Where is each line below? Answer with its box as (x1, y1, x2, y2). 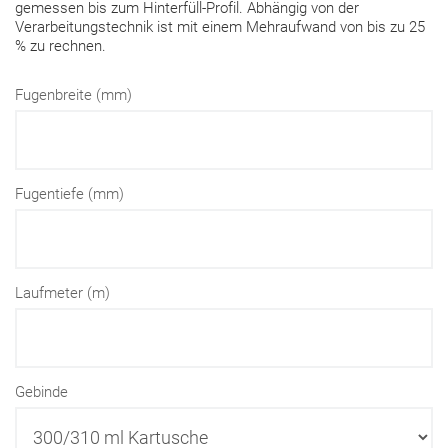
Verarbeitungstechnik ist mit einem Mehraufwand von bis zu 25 (15, 18, 425, 36)
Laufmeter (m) (15, 284, 110, 302)
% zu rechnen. (15, 37, 106, 55)
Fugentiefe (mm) (15, 185, 124, 203)
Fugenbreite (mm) (15, 86, 132, 104)
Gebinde (15, 383, 68, 401)
